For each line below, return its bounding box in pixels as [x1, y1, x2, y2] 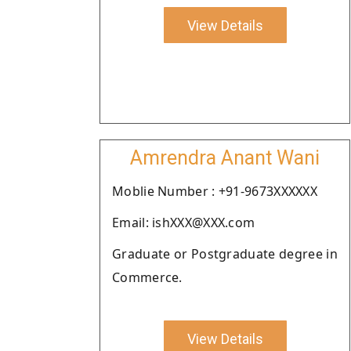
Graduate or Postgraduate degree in [112, 245, 338, 262]
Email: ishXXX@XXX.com [112, 214, 255, 231]
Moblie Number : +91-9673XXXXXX [112, 183, 317, 200]
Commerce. [112, 269, 183, 286]
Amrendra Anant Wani [130, 147, 320, 169]
